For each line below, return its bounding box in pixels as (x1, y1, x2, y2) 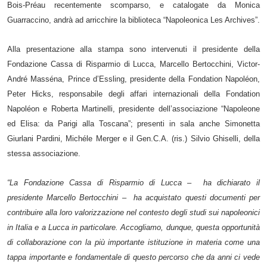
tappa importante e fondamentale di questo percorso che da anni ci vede (7, 252, 260, 262)
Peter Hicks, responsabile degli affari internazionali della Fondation (7, 89, 260, 98)
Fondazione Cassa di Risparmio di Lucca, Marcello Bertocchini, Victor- (7, 59, 260, 69)
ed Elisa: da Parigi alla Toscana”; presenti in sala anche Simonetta (7, 119, 260, 128)
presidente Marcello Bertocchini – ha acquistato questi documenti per (7, 193, 260, 202)
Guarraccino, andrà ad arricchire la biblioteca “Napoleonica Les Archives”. (7, 15, 260, 24)
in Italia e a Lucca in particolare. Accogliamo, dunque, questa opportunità (7, 222, 260, 232)
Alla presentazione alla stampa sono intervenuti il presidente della (7, 44, 260, 54)
